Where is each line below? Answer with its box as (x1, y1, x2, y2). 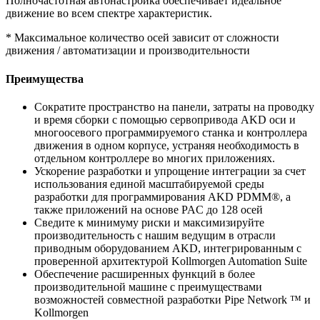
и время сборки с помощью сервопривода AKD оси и (34, 113, 296, 126)
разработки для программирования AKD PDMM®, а (34, 190, 291, 203)
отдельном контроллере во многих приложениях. (34, 151, 275, 164)
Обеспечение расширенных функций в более (34, 267, 255, 280)
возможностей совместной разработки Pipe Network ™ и (34, 293, 311, 306)
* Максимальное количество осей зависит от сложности (6, 31, 279, 44)
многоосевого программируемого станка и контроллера (34, 126, 307, 139)
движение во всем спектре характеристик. (6, 7, 212, 20)
